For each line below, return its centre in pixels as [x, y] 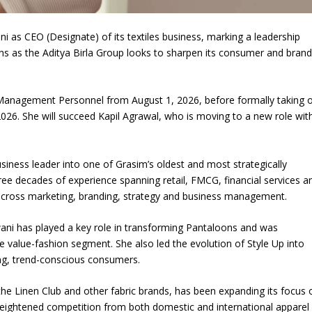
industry [49, 60]
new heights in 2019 [262, 60]
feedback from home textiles [101, 44]
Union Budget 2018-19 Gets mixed [111, 28]
